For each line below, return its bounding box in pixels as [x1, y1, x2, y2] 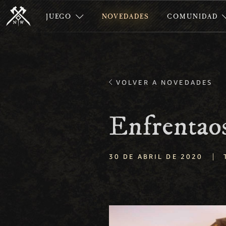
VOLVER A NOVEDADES [116, 78, 213, 86]
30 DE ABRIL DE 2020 [109, 152, 203, 160]
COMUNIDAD [167, 13, 218, 21]
